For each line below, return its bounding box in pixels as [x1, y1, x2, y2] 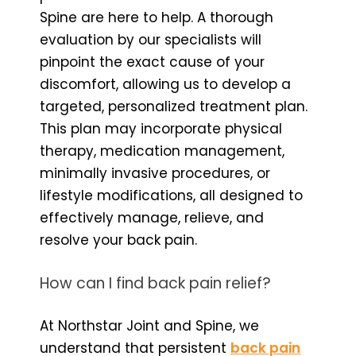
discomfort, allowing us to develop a [40, 74, 291, 94]
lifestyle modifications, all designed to [40, 185, 303, 205]
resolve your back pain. [40, 230, 197, 250]
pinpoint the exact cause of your [40, 52, 265, 72]
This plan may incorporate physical [40, 118, 282, 138]
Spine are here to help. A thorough [40, 7, 273, 27]
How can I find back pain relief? [40, 272, 271, 294]
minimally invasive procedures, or [40, 163, 270, 183]
